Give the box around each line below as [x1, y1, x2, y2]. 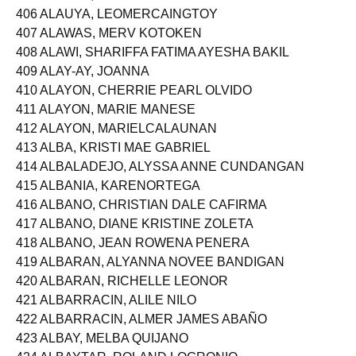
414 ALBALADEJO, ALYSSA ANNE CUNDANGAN [16, 173, 304, 187]
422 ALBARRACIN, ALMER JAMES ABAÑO [16, 326, 267, 339]
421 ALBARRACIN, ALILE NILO [16, 307, 196, 320]
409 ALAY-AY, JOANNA [16, 78, 149, 91]
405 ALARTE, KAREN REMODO [16, 2, 203, 15]
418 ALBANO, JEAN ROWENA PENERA [16, 250, 250, 263]
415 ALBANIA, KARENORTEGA [16, 192, 200, 206]
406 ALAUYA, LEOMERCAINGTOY [16, 21, 218, 34]
